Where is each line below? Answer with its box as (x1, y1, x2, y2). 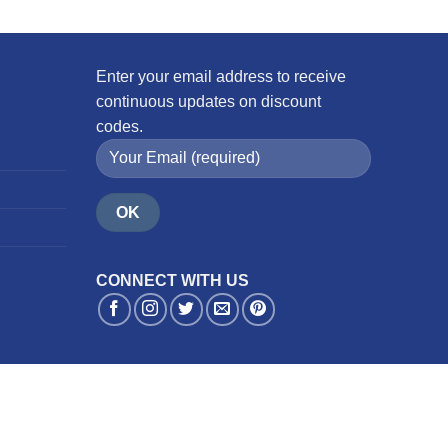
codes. (96, 117, 143, 135)
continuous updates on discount (96, 92, 321, 110)
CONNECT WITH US (96, 272, 249, 290)
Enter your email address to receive (96, 67, 346, 85)
